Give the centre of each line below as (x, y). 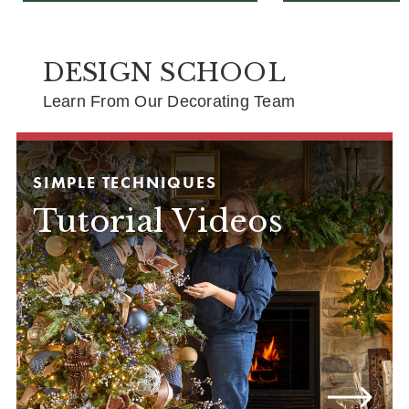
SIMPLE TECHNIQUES (125, 182)
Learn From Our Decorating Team (168, 102)
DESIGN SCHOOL (164, 73)
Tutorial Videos (158, 220)
